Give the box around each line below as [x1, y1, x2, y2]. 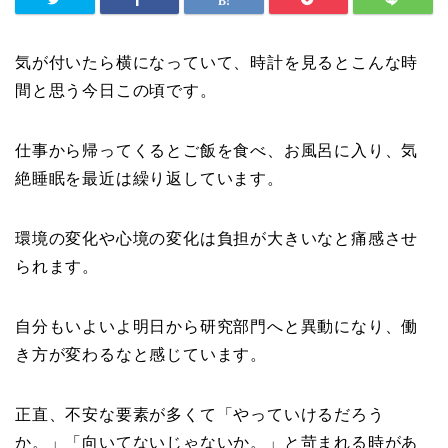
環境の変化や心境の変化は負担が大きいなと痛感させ [15, 230, 419, 248]
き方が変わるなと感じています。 [15, 346, 267, 364]
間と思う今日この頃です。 [15, 82, 217, 100]
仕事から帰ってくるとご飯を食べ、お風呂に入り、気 [15, 142, 419, 160]
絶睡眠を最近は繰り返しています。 [15, 170, 284, 188]
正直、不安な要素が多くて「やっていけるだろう [15, 406, 385, 424]
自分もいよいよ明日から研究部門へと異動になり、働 [15, 318, 419, 336]
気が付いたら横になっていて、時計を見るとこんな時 [15, 54, 419, 72]
